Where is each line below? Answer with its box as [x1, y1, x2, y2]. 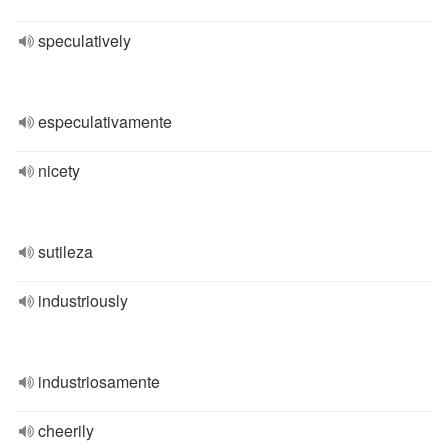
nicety [38, 159, 80, 182]
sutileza [38, 240, 93, 263]
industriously [38, 289, 128, 312]
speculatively [38, 29, 131, 52]
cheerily [38, 419, 94, 442]
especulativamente [38, 110, 172, 133]
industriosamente [38, 370, 160, 393]
